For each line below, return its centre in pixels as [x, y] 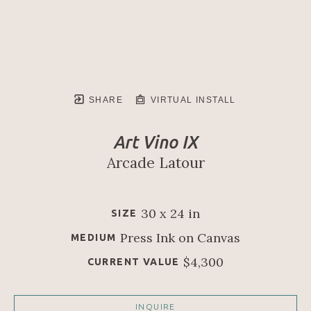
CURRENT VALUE [133, 262]
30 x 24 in [170, 213]
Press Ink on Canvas [180, 238]
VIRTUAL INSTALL [192, 100]
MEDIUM [94, 237]
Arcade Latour [155, 163]
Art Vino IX [155, 142]
